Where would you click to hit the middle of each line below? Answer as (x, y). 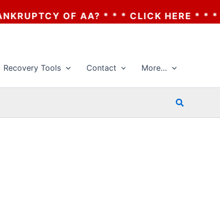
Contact (101, 68)
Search (190, 101)
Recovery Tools (32, 68)
